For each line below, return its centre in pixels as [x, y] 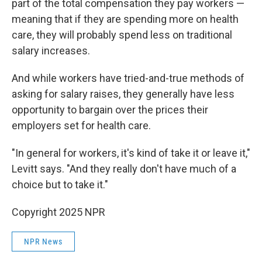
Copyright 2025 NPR [58, 212]
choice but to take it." [60, 185]
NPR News [43, 242]
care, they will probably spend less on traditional [122, 35]
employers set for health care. [81, 125]
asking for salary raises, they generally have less [123, 94]
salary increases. [51, 51]
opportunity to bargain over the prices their [110, 110]
